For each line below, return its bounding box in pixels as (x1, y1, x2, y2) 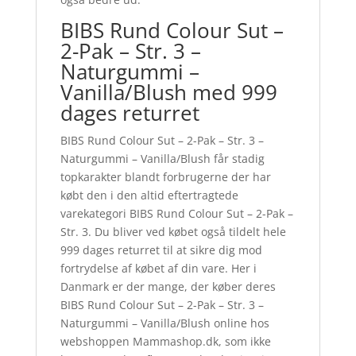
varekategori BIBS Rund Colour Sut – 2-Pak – (60, 206, 293, 222)
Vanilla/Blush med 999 (60, 78, 277, 107)
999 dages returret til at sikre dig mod (60, 242, 262, 258)
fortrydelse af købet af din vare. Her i (60, 261, 257, 277)
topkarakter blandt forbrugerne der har (60, 169, 271, 185)
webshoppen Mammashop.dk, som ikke (60, 334, 271, 350)
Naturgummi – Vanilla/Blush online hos (60, 315, 269, 331)
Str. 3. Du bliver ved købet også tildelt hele (60, 224, 286, 240)
